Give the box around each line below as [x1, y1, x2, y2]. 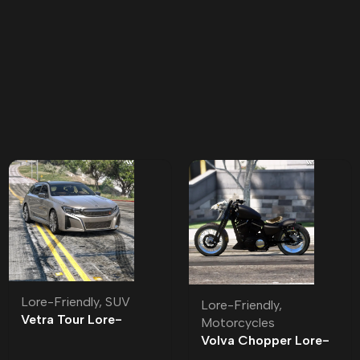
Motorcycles [201, 314, 275, 330]
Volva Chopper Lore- [201, 332, 329, 348]
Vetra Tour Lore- [21, 312, 122, 328]
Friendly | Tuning [21, 329, 120, 346]
